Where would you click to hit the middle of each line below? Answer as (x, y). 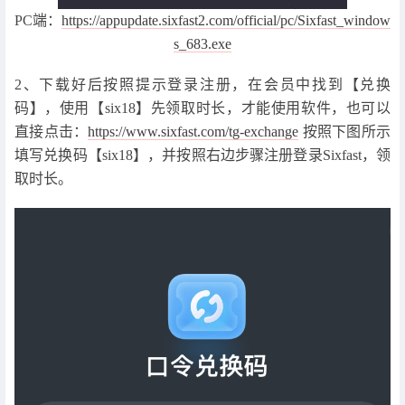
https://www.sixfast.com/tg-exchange (193, 131)
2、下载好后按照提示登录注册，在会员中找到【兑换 (202, 84)
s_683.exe (202, 43)
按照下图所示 (345, 131)
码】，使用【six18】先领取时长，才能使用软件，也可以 (202, 108)
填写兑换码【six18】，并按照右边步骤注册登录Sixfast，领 (202, 155)
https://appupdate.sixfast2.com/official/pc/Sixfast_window (226, 20)
